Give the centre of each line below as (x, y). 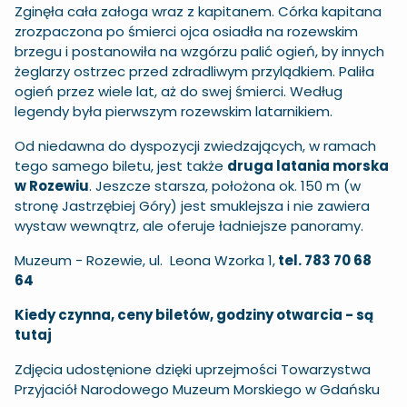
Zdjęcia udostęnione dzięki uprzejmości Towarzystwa (193, 369)
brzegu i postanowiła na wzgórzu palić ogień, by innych (199, 51)
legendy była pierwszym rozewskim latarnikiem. (174, 111)
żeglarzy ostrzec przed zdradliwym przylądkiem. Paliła (194, 71)
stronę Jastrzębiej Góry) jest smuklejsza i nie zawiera (192, 206)
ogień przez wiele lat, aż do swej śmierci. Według (179, 91)
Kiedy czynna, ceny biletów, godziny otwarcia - (185, 315)
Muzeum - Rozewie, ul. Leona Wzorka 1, (145, 260)
